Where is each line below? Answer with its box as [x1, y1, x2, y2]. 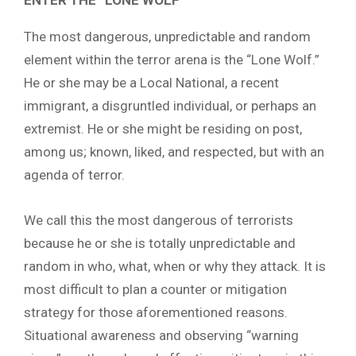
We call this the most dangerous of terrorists [24, 211, 293, 228]
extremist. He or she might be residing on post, [24, 120, 302, 137]
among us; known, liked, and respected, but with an [24, 143, 324, 160]
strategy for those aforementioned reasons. [24, 304, 288, 320]
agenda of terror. [24, 166, 125, 183]
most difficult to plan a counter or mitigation [24, 281, 287, 297]
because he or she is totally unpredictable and [24, 234, 296, 251]
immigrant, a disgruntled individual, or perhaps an [24, 97, 316, 114]
